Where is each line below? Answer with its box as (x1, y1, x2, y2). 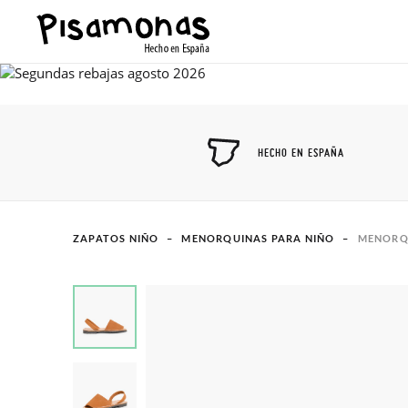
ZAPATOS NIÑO (73, 232, 159, 244)
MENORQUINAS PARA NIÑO (181, 232, 335, 244)
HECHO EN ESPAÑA (258, 145, 344, 159)
